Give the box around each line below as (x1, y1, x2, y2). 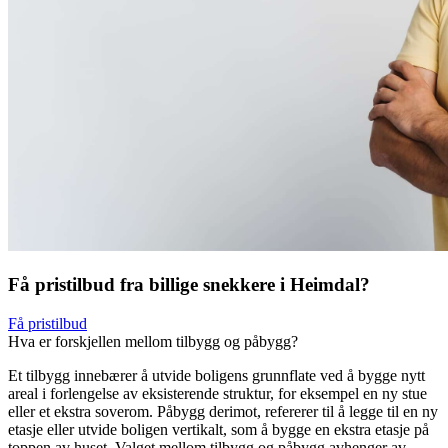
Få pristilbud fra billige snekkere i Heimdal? (8, 274, 370, 296)
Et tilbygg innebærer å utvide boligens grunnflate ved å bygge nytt (8, 366, 425, 384)
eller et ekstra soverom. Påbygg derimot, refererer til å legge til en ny (8, 402, 438, 420)
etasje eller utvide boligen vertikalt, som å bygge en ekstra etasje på (8, 420, 429, 438)
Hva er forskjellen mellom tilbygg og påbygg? (8, 332, 298, 350)
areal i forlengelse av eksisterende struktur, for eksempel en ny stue (8, 384, 427, 402)
